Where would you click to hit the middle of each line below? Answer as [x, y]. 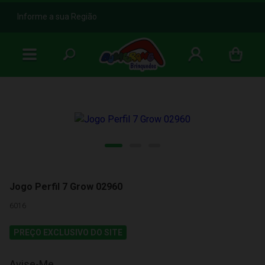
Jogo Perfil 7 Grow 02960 [66, 187]
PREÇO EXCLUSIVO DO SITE [68, 232]
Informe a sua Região [57, 16]
